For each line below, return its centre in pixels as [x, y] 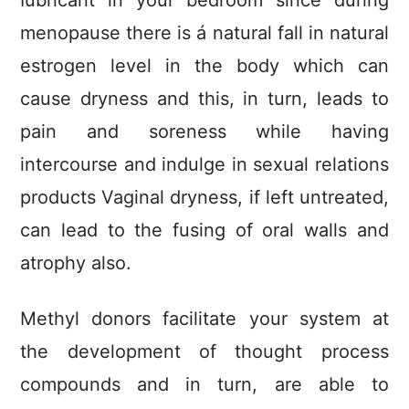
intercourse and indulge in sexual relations [204, 165]
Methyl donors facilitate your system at [204, 319]
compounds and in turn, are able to [204, 385]
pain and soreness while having [204, 132]
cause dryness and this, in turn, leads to [204, 99]
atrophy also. [76, 263]
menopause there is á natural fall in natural [204, 33]
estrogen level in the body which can [204, 66]
